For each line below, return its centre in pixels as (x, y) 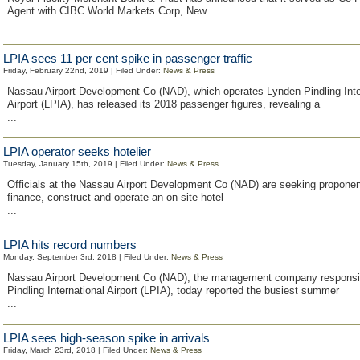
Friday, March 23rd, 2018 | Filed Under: (77, 350)
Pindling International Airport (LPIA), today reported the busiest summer (173, 290)
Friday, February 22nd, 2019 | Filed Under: (83, 70)
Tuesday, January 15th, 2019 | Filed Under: (85, 164)
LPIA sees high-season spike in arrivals (106, 338)
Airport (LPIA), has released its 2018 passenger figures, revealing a (164, 104)
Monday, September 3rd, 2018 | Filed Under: (87, 257)
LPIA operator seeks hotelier (77, 151)
